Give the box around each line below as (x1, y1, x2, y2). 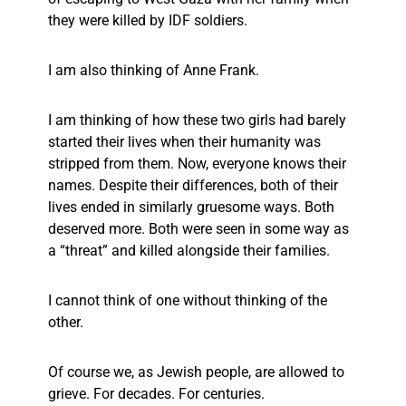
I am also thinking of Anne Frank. (48, 62, 263, 80)
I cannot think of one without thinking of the (48, 292, 327, 310)
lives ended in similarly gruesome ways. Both (48, 198, 334, 217)
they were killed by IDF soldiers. (48, 12, 251, 30)
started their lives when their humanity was (48, 133, 321, 151)
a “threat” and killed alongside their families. (48, 242, 333, 260)
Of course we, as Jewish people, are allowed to (48, 363, 344, 382)
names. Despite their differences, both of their (48, 177, 338, 195)
